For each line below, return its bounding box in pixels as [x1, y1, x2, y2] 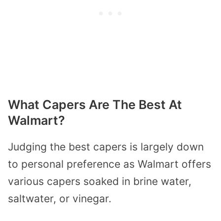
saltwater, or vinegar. [8, 192, 111, 205]
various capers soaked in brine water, [8, 175, 191, 188]
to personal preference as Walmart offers [8, 158, 211, 171]
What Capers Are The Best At [8, 97, 182, 112]
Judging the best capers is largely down [8, 141, 204, 153]
